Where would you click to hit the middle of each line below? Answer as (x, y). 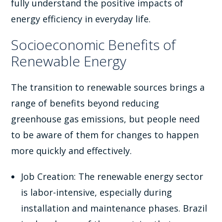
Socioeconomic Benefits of (93, 44)
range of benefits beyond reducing (85, 103)
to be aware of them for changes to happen (105, 135)
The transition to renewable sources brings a (108, 87)
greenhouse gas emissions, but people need (106, 119)
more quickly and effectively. (72, 150)
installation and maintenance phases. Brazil (114, 208)
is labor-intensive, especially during (97, 192)
